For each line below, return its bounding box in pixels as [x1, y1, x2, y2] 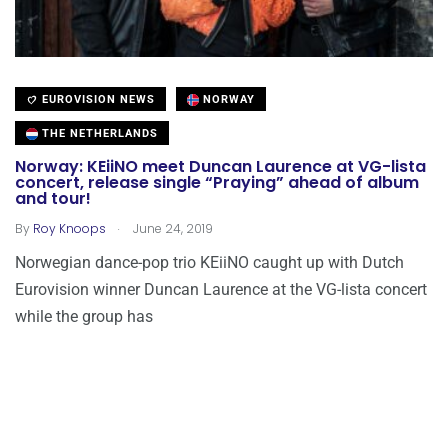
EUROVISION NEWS [38, 92, 155, 106]
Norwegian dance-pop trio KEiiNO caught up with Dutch [15, 252, 404, 272]
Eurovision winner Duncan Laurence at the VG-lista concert [15, 279, 427, 299]
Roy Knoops [33, 219, 106, 237]
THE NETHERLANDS [38, 126, 158, 140]
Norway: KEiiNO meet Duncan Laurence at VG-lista [15, 155, 426, 179]
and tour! [15, 187, 91, 211]
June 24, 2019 [130, 219, 213, 237]
